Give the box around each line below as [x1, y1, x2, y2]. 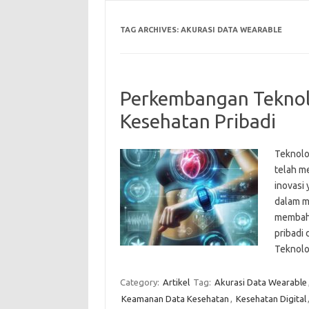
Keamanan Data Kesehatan [121, 293, 229, 303]
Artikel [162, 277, 190, 287]
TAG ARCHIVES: [119, 25, 181, 34]
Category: [119, 277, 161, 287]
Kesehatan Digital [235, 293, 306, 303]
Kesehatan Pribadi [119, 110, 276, 132]
